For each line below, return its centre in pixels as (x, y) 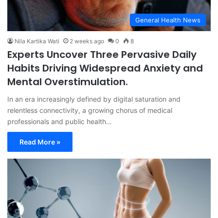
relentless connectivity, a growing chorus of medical (90, 110)
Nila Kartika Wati (37, 41)
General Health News (168, 20)
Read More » (40, 142)
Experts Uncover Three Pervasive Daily (102, 54)
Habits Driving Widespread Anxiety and (105, 68)
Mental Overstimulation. (68, 82)
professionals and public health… (60, 121)
